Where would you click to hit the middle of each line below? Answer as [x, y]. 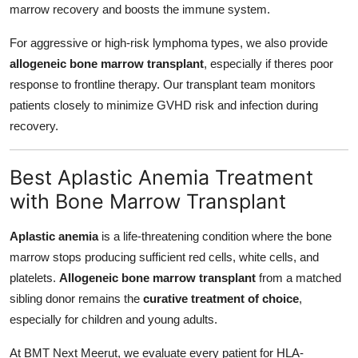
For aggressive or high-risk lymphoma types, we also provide [169, 43]
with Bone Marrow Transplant [148, 201]
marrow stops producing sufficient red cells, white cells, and [164, 257]
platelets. [34, 277]
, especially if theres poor [268, 64]
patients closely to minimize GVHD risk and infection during [164, 105]
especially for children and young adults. [113, 319]
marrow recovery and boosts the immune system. [140, 10]
